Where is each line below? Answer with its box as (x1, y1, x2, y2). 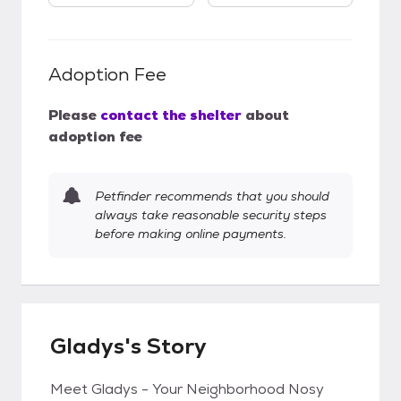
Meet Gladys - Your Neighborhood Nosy (50, 380, 324, 398)
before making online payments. (95, 226, 286, 242)
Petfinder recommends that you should (95, 188, 329, 204)
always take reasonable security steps (95, 207, 327, 223)
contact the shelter (100, 106, 242, 124)
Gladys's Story (50, 332, 207, 360)
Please (48, 106, 97, 124)
